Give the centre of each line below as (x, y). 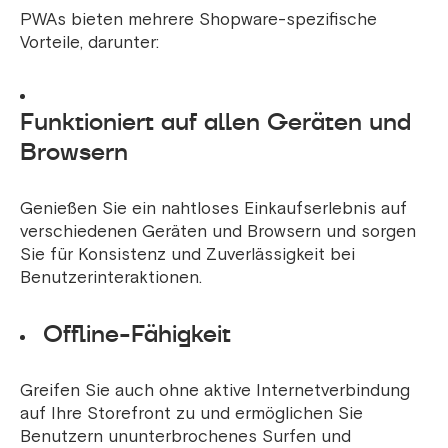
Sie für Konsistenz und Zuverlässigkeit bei (187, 255)
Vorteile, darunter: (89, 43)
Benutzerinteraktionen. (111, 278)
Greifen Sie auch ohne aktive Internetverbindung (215, 391)
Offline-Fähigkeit (137, 334)
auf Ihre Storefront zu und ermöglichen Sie (191, 414)
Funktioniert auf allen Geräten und (215, 122)
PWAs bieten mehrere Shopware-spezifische (198, 20)
